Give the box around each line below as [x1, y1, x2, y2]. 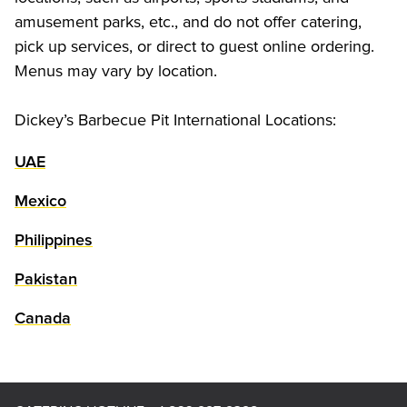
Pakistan [15, 271, 77, 288]
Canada [15, 310, 71, 327]
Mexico [15, 193, 66, 210]
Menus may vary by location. [15, 60, 217, 81]
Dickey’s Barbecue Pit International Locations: [15, 109, 336, 130]
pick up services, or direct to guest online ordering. [15, 35, 374, 56]
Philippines [15, 232, 93, 249]
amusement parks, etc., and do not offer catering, [15, 11, 362, 32]
